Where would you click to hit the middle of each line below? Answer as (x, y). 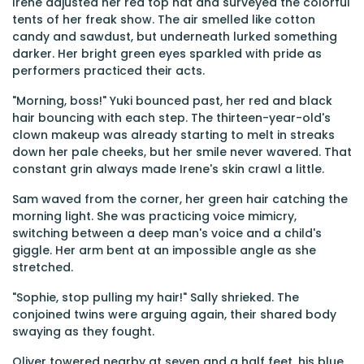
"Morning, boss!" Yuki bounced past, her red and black (172, 101)
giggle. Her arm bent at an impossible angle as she (164, 250)
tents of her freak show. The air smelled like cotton (164, 19)
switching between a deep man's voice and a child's (167, 233)
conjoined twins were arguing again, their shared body (174, 314)
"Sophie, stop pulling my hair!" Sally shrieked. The (156, 297)
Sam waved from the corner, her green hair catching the (180, 199)
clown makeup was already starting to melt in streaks (173, 135)
